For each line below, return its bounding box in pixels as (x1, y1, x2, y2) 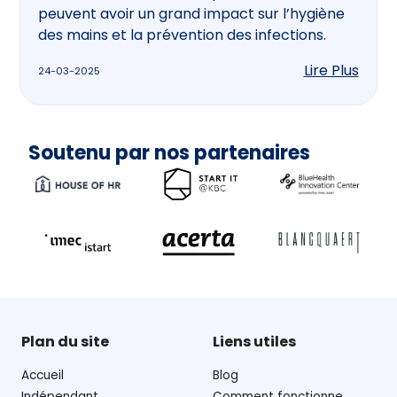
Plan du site (21, 331, 109, 353)
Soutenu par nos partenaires (28, 139, 310, 167)
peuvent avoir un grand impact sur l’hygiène (38, 4, 346, 25)
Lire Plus (303, 60, 359, 82)
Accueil (21, 367, 64, 385)
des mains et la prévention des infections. (38, 25, 327, 46)
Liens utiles (213, 331, 296, 353)
